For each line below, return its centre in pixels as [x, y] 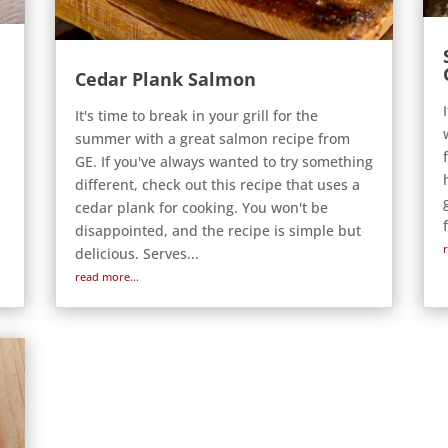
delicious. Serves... [136, 254]
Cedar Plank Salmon [165, 79]
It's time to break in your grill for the [196, 116]
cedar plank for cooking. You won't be [201, 208]
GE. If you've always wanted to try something [223, 162]
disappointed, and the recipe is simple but [217, 231]
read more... [106, 277]
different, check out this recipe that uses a [217, 185]
